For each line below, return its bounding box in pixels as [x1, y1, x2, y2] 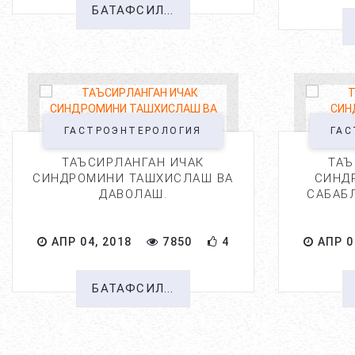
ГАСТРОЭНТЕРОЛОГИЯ [64, 125, 202, 136]
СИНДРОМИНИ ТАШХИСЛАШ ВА [32, 171, 234, 185]
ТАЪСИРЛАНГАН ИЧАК [62, 155, 204, 170]
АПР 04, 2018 [48, 235, 132, 248]
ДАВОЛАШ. [99, 187, 167, 201]
